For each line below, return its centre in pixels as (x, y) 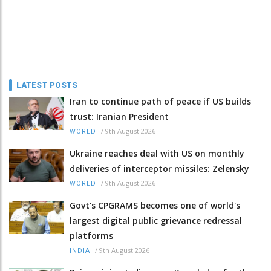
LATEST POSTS (47, 85)
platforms (91, 235)
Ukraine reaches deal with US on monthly (157, 153)
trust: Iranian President (119, 116)
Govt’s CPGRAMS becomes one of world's (155, 205)
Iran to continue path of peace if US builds (160, 101)
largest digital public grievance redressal (156, 220)
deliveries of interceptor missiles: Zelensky (159, 168)
